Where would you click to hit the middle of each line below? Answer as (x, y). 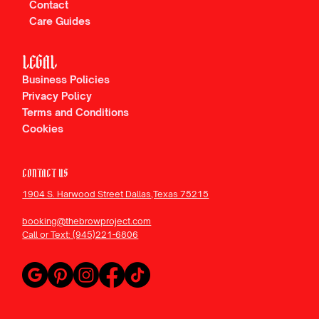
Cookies (43, 129)
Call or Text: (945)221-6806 (80, 235)
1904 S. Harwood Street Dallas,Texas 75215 (116, 194)
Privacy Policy (57, 96)
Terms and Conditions (76, 113)
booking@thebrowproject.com (87, 221)
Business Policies (66, 80)
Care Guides (60, 21)
